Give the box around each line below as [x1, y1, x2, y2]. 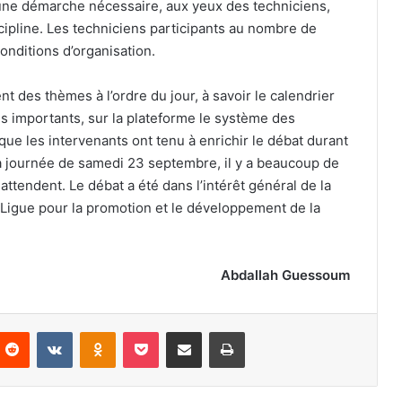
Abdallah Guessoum [221, 267, 350, 284]
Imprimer [244, 324, 293, 338]
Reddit [29, 324, 65, 338]
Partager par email [201, 324, 230, 338]
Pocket [158, 324, 197, 338]
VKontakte [72, 324, 129, 338]
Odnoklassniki [115, 324, 192, 338]
